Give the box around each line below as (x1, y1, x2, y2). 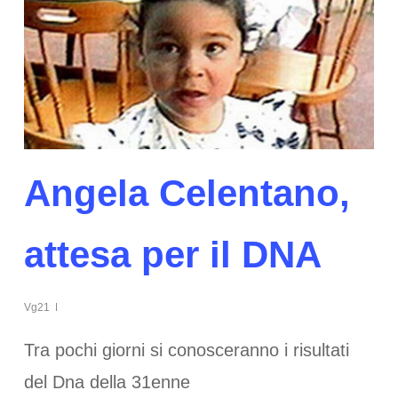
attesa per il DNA (23, 234, 322, 276)
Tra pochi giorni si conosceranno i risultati (23, 340, 349, 361)
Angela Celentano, (23, 172, 350, 215)
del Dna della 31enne (23, 372, 190, 393)
